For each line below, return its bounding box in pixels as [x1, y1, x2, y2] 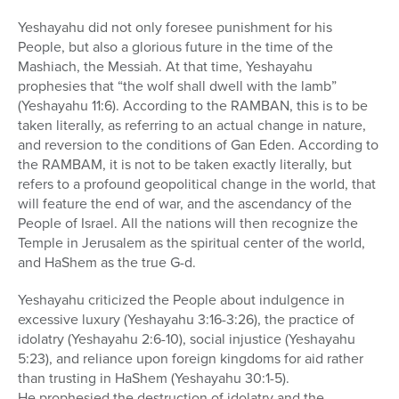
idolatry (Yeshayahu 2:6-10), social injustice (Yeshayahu [18, 329, 355, 349]
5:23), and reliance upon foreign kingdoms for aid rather [18, 348, 363, 369]
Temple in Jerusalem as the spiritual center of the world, [18, 232, 365, 253]
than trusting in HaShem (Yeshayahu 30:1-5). [18, 368, 289, 388]
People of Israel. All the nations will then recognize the [18, 213, 358, 233]
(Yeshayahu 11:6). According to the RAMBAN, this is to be [18, 95, 368, 116]
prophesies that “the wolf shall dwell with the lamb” [18, 76, 337, 96]
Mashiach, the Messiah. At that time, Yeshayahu [18, 56, 313, 77]
